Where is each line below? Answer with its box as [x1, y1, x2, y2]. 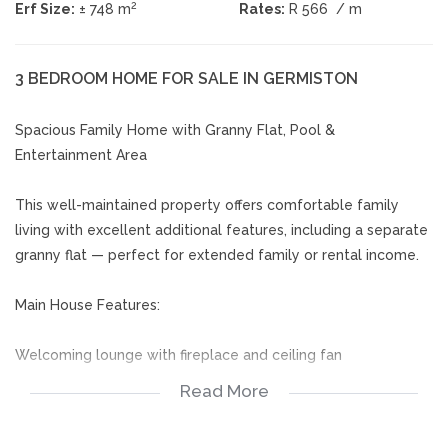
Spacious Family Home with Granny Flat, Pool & [15, 122, 335, 138]
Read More [179, 381, 269, 401]
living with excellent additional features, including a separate [15, 222, 428, 238]
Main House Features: [15, 297, 160, 313]
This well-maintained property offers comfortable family [15, 197, 399, 213]
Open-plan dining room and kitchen [15, 397, 253, 413]
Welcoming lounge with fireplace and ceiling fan [15, 347, 342, 363]
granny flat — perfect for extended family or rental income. [15, 247, 419, 263]
